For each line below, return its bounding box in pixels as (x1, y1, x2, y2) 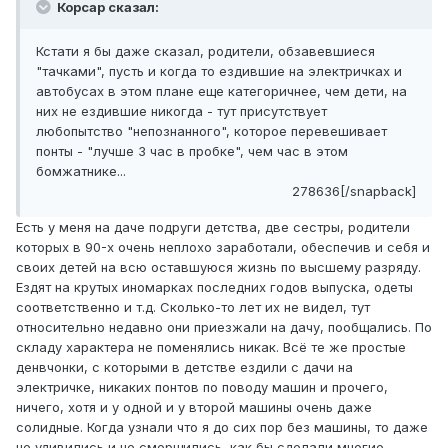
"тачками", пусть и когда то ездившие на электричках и (36, 63, 402, 80)
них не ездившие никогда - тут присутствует (36, 103, 327, 120)
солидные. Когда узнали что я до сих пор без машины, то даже (16, 419, 428, 436)
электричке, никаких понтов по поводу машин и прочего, (16, 379, 388, 396)
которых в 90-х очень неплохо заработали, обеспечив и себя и (16, 239, 430, 256)
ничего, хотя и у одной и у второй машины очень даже (16, 399, 372, 416)
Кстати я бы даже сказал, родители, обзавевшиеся (36, 43, 375, 60)
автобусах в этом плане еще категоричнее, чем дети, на (36, 83, 407, 100)
